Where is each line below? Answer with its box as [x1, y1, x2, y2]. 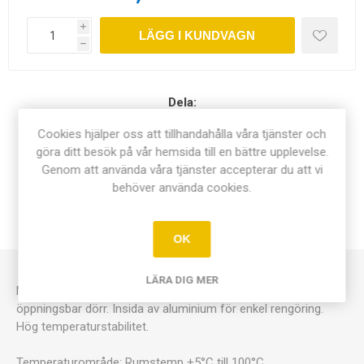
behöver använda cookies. [112, 180, 252, 195]
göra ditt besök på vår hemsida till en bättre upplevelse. [36, 144, 328, 159]
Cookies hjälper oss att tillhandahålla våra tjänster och [37, 126, 327, 141]
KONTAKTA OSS [130, 221, 234, 236]
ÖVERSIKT [149, 180, 215, 195]
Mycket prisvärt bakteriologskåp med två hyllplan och [16, 284, 297, 298]
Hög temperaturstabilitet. [16, 319, 149, 334]
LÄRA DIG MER [145, 273, 219, 286]
